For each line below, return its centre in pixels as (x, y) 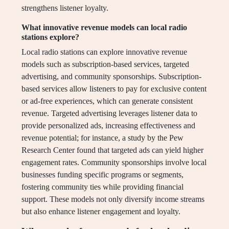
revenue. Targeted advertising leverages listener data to (109, 113)
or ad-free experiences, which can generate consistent (107, 101)
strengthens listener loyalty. (65, 8)
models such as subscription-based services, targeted (105, 64)
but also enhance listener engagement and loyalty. (101, 212)
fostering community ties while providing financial (102, 187)
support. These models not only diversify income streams (113, 199)
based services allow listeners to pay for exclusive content (114, 89)
